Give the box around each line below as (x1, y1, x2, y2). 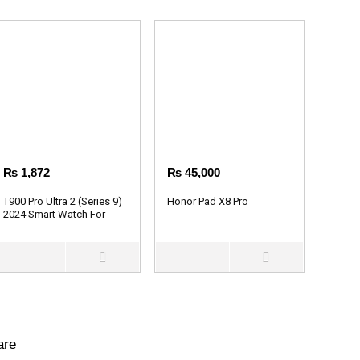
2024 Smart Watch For (3, 207, 106, 220)
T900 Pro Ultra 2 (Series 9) (3, 194, 123, 207)
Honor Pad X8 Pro (167, 194, 249, 207)
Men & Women (3, 220, 72, 233)
